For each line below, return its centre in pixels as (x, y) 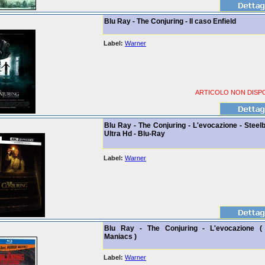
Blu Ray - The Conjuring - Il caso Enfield (170, 21)
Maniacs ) (120, 237)
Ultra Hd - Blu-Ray (135, 134)
